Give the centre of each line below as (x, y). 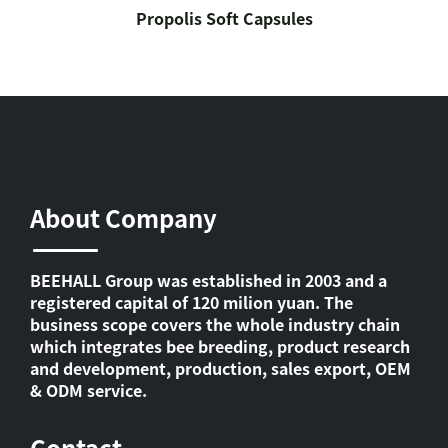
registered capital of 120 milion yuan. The (191, 302)
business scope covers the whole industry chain (215, 324)
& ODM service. (88, 390)
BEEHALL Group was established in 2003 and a (208, 280)
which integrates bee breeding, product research (220, 346)
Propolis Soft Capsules (224, 18)
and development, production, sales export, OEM (220, 368)
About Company (123, 217)
